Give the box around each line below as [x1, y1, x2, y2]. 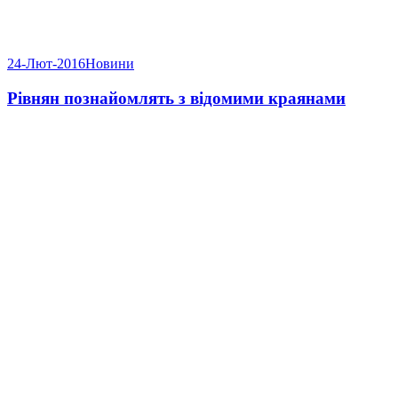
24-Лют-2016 [7, 56, 85, 72]
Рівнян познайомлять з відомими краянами [7, 89, 346, 108]
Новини [85, 56, 134, 72]
